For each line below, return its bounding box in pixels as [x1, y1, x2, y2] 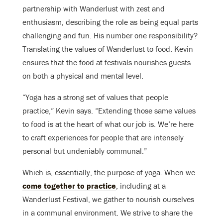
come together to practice [22, 181, 116, 191]
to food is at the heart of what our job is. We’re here [22, 119, 194, 129]
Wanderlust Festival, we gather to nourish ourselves [22, 194, 194, 205]
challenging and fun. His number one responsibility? [22, 30, 198, 41]
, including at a [116, 181, 166, 191]
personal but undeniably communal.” [22, 146, 147, 156]
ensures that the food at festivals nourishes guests [22, 57, 191, 68]
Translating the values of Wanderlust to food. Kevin [22, 44, 193, 54]
